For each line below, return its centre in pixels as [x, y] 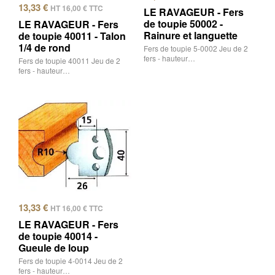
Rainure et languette [191, 36]
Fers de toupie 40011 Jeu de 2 [69, 61]
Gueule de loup [54, 248]
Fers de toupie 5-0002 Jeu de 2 [196, 48]
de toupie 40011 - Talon [72, 36]
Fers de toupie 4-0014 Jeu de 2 [71, 261]
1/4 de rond [45, 48]
